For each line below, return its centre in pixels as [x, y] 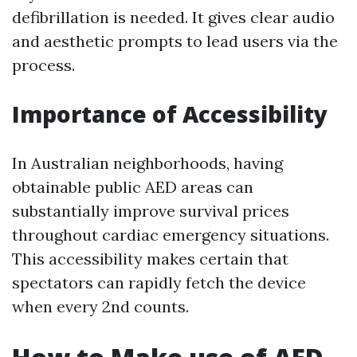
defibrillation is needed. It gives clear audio [173, 17]
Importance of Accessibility [170, 114]
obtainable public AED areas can [133, 187]
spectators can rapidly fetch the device [159, 282]
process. [43, 65]
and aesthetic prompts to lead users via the [175, 41]
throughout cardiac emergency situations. [171, 235]
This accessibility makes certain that [150, 259]
